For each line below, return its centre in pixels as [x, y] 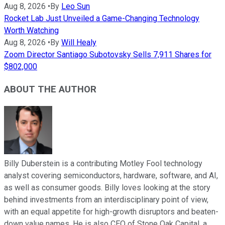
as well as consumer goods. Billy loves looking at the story [107, 187]
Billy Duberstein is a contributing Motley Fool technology [103, 163]
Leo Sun [76, 7]
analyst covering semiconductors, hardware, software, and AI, [111, 175]
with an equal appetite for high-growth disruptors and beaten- [111, 211]
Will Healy [79, 43]
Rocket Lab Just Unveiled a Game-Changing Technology [102, 19]
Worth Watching [31, 31]
